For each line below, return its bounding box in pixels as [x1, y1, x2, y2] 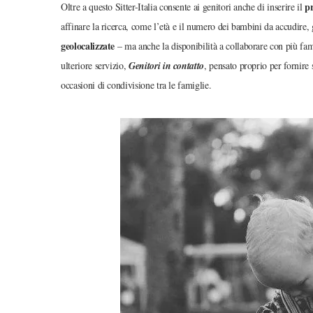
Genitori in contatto [129, 58, 205, 73]
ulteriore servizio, [61, 58, 129, 72]
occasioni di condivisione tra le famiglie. [61, 78, 212, 92]
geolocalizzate [61, 38, 115, 53]
